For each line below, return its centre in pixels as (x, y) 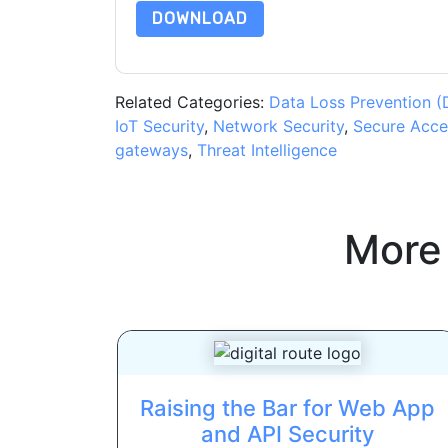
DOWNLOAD (199, 19)
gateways (151, 150)
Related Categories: (191, 102)
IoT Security (159, 126)
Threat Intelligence (266, 150)
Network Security (278, 126)
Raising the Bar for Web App (287, 408)
